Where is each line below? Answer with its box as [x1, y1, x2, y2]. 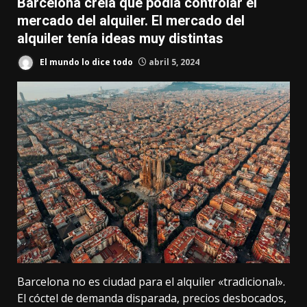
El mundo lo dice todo [38, 56, 133, 68]
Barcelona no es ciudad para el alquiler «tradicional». [17, 274, 285, 290]
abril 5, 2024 [147, 56, 199, 68]
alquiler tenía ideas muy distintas [17, 30, 223, 47]
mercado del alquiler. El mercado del [17, 12, 245, 29]
